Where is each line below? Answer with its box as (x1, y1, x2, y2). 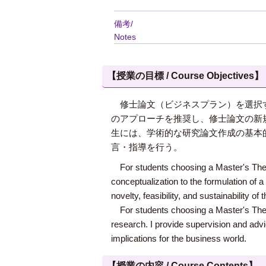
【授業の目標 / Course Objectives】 (107, 71, 264, 81)
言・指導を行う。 (111, 142, 191, 152)
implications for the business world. (111, 233, 246, 243)
